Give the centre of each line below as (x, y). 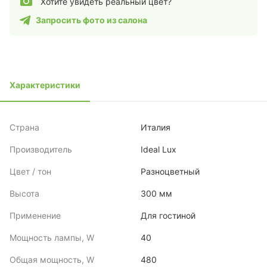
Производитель (41, 149)
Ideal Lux (159, 149)
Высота (24, 193)
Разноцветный (170, 171)
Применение (35, 215)
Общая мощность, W (52, 260)
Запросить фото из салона (91, 20)
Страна (24, 127)
